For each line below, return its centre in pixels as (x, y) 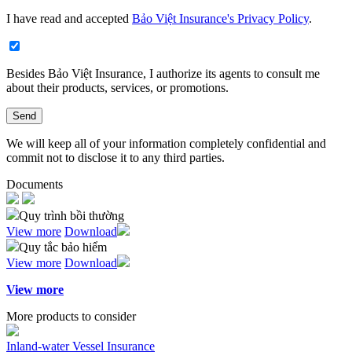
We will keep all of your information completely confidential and (166, 143)
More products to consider (71, 316)
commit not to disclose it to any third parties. (115, 158)
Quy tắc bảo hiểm (63, 247)
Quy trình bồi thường (71, 216)
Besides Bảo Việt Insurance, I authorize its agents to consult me (163, 73)
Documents (35, 184)
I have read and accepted (69, 18)
